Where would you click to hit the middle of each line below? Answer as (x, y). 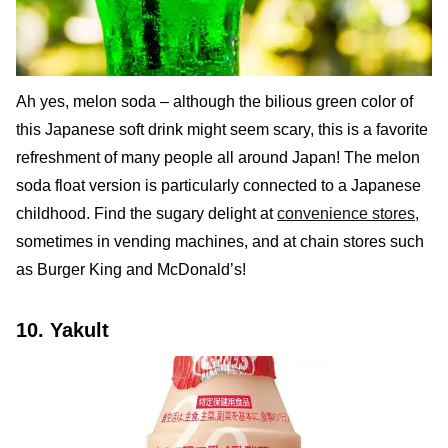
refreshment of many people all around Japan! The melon (218, 158)
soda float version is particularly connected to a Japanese (218, 186)
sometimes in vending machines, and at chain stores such (220, 242)
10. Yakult (62, 330)
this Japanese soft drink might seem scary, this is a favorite (222, 130)
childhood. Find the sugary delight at (146, 214)
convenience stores (346, 214)
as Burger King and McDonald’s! (131, 270)
